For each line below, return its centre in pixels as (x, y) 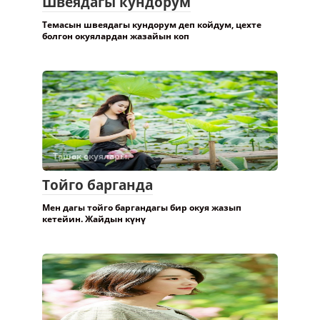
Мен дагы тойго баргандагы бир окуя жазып (142, 207)
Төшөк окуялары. (91, 156)
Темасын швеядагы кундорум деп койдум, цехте (152, 24)
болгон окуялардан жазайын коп (116, 36)
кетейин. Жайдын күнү (94, 219)
